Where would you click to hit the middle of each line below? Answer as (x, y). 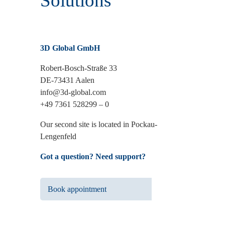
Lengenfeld (58, 137)
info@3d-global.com (73, 92)
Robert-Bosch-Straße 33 (78, 68)
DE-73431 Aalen (67, 80)
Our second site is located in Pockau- (98, 125)
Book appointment (77, 189)
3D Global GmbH (70, 48)
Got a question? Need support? (93, 157)
